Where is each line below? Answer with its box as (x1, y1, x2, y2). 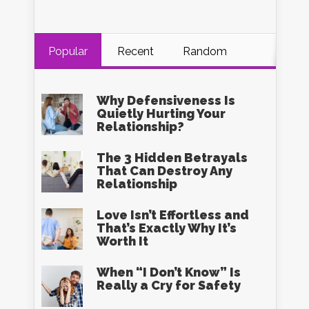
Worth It (97, 234, 148, 248)
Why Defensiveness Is (97, 93, 235, 108)
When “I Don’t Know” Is (97, 265, 241, 279)
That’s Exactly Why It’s (97, 221, 237, 235)
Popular (48, 45, 88, 58)
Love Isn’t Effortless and (97, 208, 249, 222)
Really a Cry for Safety (97, 278, 241, 292)
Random (183, 45, 227, 58)
